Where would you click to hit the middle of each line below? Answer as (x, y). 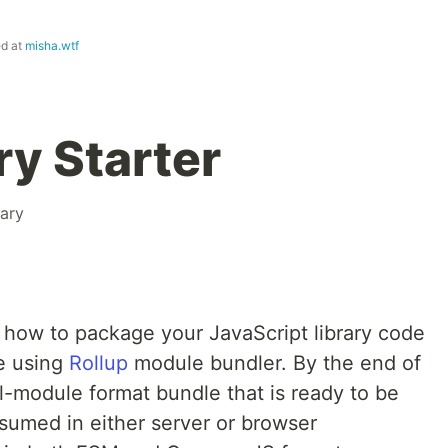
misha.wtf (52, 46)
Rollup (98, 363)
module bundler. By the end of (274, 363)
